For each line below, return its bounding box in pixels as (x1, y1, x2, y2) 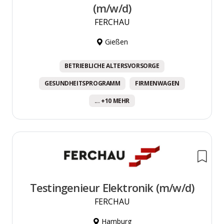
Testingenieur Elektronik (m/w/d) (29, 180, 194, 195)
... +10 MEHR (94, 96, 130, 105)
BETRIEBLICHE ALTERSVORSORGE (64, 61, 159, 70)
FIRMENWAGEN (135, 79, 179, 88)
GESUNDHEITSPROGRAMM (44, 79, 120, 88)
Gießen (103, 37, 128, 47)
